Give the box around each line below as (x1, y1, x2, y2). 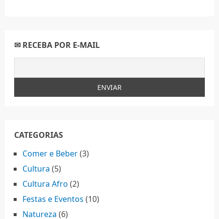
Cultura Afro (22, 178, 68, 190)
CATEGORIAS (14, 130, 63, 141)
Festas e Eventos (22, 194, 84, 205)
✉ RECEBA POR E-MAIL (14, 40, 100, 51)
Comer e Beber (22, 148, 78, 159)
